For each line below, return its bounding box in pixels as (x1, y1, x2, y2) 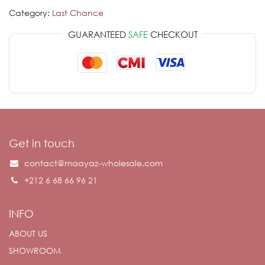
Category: (9, 7, 50, 18)
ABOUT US (9, 228, 47, 239)
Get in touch (9, 137, 75, 150)
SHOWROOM (9, 245, 61, 256)
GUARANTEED (67, 28, 128, 40)
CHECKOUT (147, 28, 198, 40)
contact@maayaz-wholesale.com (24, 157, 163, 169)
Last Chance (52, 7, 104, 18)
